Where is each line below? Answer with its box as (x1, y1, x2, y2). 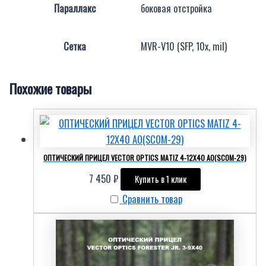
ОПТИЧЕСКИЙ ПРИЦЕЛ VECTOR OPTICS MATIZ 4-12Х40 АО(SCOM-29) (43, 153, 246, 163)
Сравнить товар (122, 191, 182, 207)
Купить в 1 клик (135, 173, 186, 186)
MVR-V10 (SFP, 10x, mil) (141, 39, 227, 54)
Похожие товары (9, 78, 91, 99)
